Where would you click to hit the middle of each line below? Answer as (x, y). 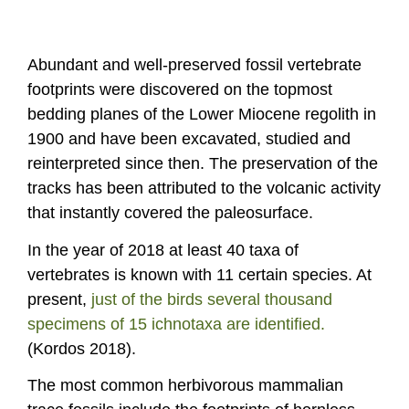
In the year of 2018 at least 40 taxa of (163, 250)
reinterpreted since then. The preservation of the (203, 163)
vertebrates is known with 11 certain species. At (199, 274)
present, (59, 299)
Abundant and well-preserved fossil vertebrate (194, 65)
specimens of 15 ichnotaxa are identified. (176, 324)
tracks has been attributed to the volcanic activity (204, 188)
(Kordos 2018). (82, 348)
